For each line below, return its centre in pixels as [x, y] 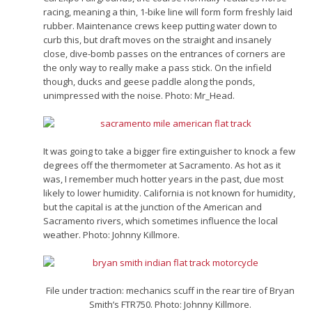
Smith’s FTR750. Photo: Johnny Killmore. [170, 304]
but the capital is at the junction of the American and [153, 206]
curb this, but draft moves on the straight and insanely [158, 39]
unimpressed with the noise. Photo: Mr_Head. [139, 95]
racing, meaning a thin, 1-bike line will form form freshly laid [168, 11]
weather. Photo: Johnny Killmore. [112, 234]
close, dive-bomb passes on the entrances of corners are [165, 53]
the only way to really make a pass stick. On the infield [158, 67]
